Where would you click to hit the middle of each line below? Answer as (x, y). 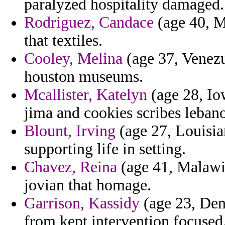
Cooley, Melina (73, 59)
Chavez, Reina (71, 167)
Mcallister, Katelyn (86, 95)
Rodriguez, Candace (89, 23)
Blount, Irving (70, 131)
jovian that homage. (88, 185)
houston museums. (84, 77)
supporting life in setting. (105, 149)
